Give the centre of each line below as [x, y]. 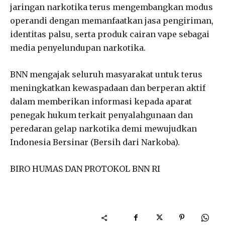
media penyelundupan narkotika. [78, 47]
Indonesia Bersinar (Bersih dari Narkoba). [95, 142]
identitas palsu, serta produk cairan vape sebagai [110, 34]
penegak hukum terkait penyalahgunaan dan [101, 115]
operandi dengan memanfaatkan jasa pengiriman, [112, 20]
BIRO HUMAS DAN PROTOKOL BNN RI [85, 168]
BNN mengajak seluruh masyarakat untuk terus [106, 74]
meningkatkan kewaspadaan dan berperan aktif [108, 88]
